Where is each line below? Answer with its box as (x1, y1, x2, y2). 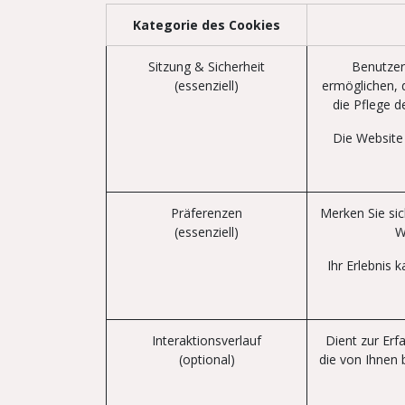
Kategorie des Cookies (133, 16, 280, 33)
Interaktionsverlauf (152, 332, 261, 349)
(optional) (178, 351, 235, 368)
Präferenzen (171, 204, 242, 221)
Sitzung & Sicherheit (148, 58, 265, 75)
